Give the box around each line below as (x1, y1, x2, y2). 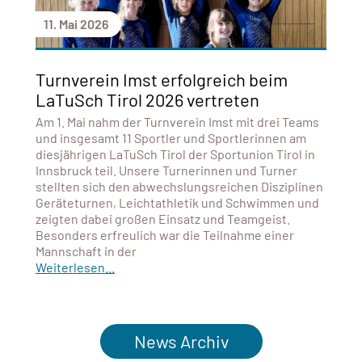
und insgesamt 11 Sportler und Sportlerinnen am (35, 129, 306, 145)
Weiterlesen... (35, 259, 115, 275)
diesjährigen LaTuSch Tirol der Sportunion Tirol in (35, 145, 315, 162)
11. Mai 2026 (43, 15, 108, 32)
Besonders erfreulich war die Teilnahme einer (35, 226, 294, 242)
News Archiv (133, 330, 229, 351)
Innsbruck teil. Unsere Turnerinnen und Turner (35, 162, 297, 178)
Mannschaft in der (35, 242, 137, 259)
